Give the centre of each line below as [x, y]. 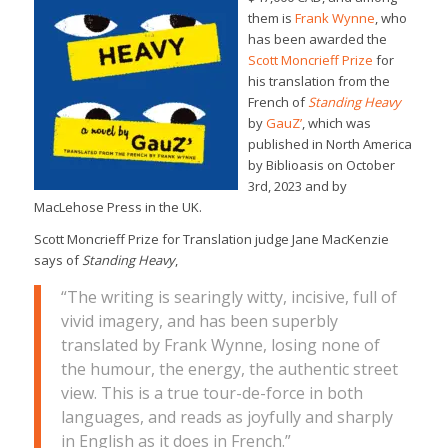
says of [57, 260]
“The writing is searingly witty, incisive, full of [228, 296]
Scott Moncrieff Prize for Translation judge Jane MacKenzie [211, 239]
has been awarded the [317, 39]
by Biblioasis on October [321, 165]
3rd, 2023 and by [297, 186]
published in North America [329, 144]
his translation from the [318, 81]
